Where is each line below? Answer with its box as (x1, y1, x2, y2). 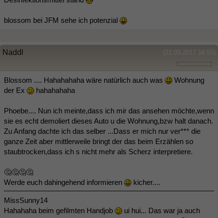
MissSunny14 (4, 196, 48, 204)
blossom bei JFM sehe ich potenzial (4, 16, 120, 24)
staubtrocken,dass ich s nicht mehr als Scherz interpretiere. (4, 147, 193, 156)
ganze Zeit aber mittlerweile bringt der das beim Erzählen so (4, 137, 193, 145)
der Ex (4, 86, 27, 94)
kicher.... (131, 178, 160, 186)
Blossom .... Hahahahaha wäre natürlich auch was (4, 75, 165, 84)
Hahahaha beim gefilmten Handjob (4, 206, 115, 215)
